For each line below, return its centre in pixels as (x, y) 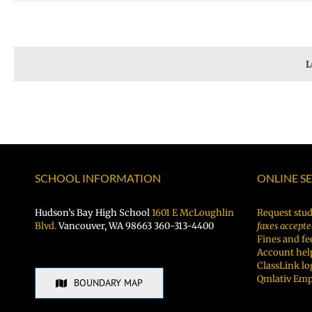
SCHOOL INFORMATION (98, 178)
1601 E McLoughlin (193, 213)
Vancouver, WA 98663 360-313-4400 (135, 226)
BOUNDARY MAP (108, 283)
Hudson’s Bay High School (93, 213)
